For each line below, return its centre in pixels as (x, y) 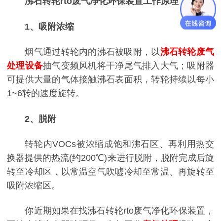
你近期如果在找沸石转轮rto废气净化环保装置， (119, 211)
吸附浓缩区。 (34, 185)
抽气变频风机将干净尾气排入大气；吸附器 (129, 66)
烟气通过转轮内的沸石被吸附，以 (92, 52)
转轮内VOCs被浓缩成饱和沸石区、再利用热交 (119, 144)
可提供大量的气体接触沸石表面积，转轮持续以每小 (110, 80)
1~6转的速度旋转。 (46, 93)
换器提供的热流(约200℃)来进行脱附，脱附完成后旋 (110, 158)
